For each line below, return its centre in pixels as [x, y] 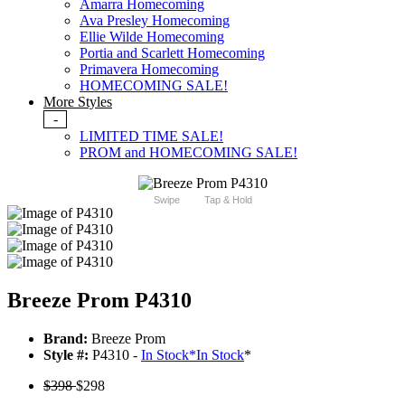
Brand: [66, 339]
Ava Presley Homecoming [155, 21]
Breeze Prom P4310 [99, 301]
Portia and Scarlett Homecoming [172, 53]
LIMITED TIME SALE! [151, 137]
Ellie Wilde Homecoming [152, 37]
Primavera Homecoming [149, 70]
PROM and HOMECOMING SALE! [188, 153]
